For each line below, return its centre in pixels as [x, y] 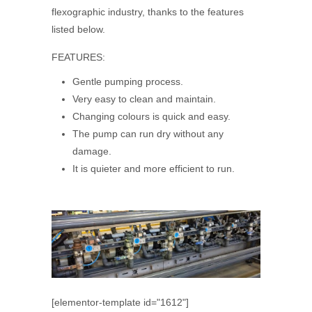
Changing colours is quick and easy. [151, 116]
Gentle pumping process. [128, 81]
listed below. [78, 29]
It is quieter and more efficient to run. [154, 169]
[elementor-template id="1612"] [120, 303]
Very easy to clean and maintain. [144, 99]
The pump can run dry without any [148, 134]
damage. [92, 151]
